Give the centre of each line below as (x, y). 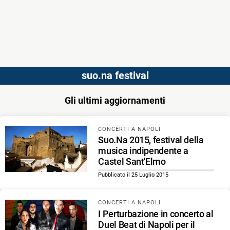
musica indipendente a (143, 151)
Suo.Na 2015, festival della (151, 140)
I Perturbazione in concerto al (156, 214)
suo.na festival (115, 76)
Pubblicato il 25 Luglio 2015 (133, 175)
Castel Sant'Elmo (132, 162)
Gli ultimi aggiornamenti (115, 100)
